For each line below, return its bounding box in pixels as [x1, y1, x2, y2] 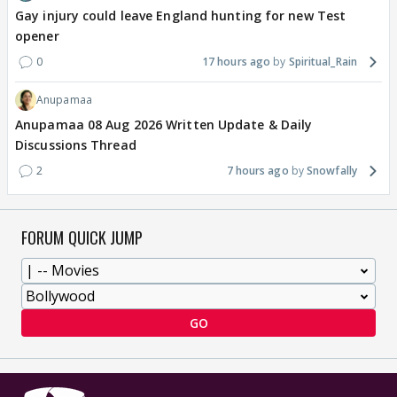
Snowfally [307, 163, 357, 179]
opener [15, 27, 59, 45]
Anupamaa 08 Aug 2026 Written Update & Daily [15, 116, 313, 134]
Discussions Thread [15, 136, 136, 154]
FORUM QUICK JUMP [21, 226, 144, 250]
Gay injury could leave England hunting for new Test [15, 7, 346, 25]
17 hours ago [201, 54, 271, 70]
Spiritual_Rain [288, 54, 357, 70]
